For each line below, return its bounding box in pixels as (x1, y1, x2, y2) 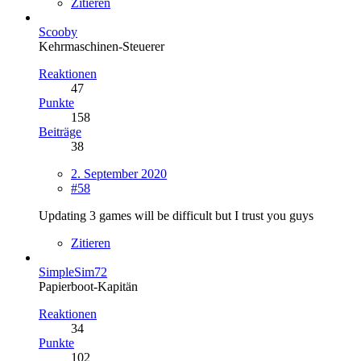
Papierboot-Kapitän (39, 279, 138, 293)
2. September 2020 (71, 166, 167, 180)
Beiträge (39, 124, 81, 139)
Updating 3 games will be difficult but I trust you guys (39, 208, 313, 222)
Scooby (39, 24, 77, 39)
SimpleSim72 (39, 264, 107, 279)
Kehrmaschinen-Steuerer (39, 39, 164, 53)
